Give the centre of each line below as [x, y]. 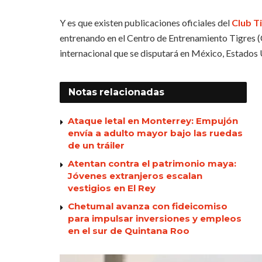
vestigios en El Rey [112, 188]
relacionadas [132, 92]
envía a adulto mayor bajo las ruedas [155, 133]
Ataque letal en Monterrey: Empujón [153, 120]
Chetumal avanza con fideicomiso [148, 206]
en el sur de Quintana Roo [129, 230]
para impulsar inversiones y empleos [155, 218]
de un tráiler [96, 145]
